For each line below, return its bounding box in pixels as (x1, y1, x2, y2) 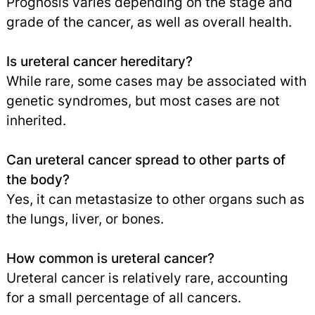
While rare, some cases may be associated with (6, 72, 307, 90)
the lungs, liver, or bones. (6, 210, 164, 228)
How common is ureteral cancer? (6, 250, 214, 267)
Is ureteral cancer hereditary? (6, 53, 193, 70)
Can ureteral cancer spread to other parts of (6, 151, 285, 169)
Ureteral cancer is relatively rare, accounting (6, 269, 288, 287)
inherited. (6, 112, 66, 129)
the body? (6, 171, 70, 188)
